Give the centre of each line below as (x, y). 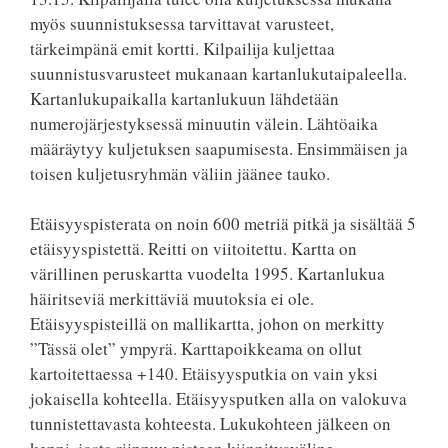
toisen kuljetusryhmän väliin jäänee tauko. (180, 173)
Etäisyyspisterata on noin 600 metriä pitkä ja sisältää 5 (223, 223)
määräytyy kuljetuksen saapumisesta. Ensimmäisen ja (219, 148)
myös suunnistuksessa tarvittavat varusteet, (182, 23)
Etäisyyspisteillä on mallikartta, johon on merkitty (207, 323)
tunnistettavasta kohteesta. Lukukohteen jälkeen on (210, 423)
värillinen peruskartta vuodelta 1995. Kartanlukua (207, 273)
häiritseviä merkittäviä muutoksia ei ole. (172, 298)
